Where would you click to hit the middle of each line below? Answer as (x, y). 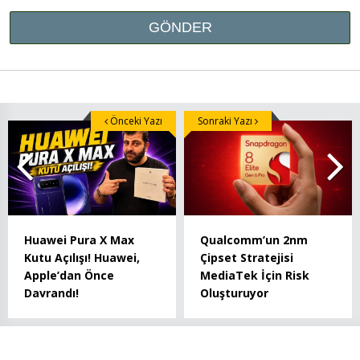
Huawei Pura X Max (79, 239)
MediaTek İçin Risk (255, 275)
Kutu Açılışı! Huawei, (82, 257)
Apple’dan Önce (69, 275)
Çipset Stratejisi (247, 257)
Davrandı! (51, 292)
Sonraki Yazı (226, 121)
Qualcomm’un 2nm (254, 239)
